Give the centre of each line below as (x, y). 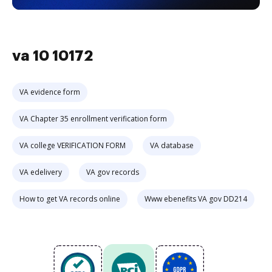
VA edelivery (41, 172)
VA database (172, 145)
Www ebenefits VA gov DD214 (196, 199)
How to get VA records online (70, 199)
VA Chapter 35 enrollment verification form (93, 119)
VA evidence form (50, 92)
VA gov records (113, 172)
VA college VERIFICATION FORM (73, 145)
